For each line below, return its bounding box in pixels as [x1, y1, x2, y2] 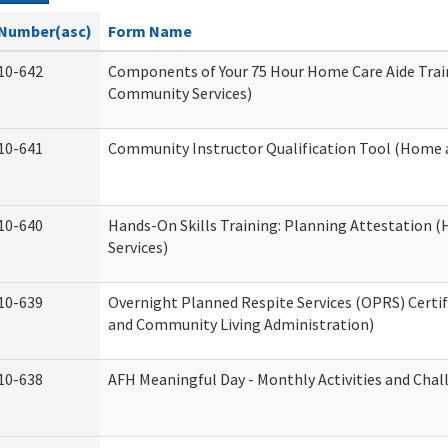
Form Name [108, 21, 192, 41]
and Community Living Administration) [108, 314, 374, 334]
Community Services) [108, 83, 252, 103]
